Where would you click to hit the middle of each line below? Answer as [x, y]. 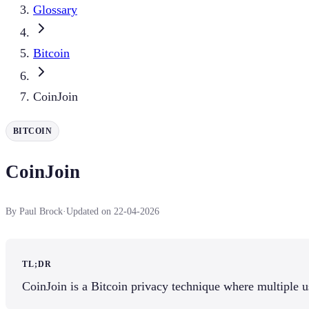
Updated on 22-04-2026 [113, 211]
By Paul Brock [34, 211]
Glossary [55, 10]
